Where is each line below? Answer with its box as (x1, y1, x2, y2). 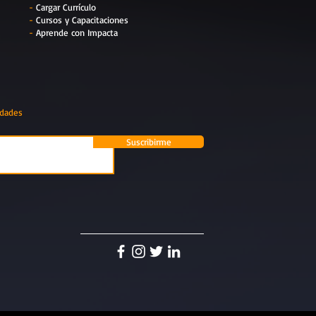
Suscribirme (126, 135, 171, 147)
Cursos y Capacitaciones (36, 13, 129, 25)
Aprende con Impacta (36, 26, 119, 38)
